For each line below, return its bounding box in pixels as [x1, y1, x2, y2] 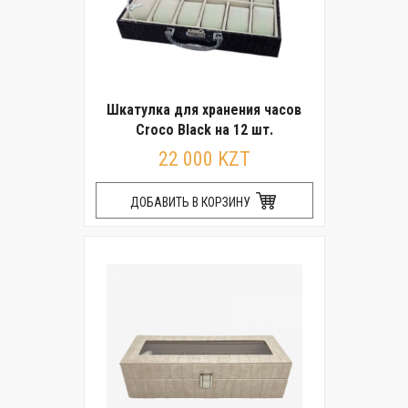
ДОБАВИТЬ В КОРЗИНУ [129, 195, 253, 209]
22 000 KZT [158, 148, 250, 170]
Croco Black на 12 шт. [135, 121, 273, 138]
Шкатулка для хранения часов [107, 101, 301, 118]
